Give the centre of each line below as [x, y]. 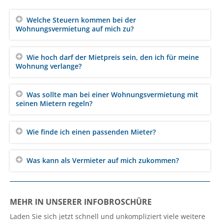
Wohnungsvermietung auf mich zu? [75, 28]
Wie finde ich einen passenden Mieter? [91, 132]
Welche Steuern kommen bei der [81, 20]
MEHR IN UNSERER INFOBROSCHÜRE [81, 202]
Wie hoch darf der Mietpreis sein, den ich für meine [113, 57]
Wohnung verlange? [49, 66]
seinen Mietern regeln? [54, 103]
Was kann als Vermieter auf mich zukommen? [103, 160]
